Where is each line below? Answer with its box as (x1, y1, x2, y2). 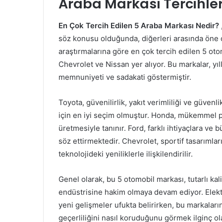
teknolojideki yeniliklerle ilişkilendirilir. (58, 149, 193, 159)
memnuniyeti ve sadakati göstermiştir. (58, 72, 191, 82)
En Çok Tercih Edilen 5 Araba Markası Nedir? (58, 20, 219, 30)
